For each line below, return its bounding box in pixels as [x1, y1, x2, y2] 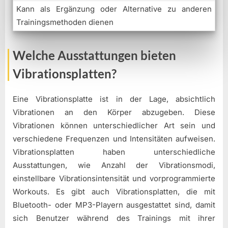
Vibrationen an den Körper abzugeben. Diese [13, 107, 215, 117]
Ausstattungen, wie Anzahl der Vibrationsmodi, [13, 160, 215, 170]
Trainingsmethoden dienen [16, 17, 113, 27]
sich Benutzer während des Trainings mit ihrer [13, 213, 215, 223]
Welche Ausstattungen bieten [13, 47, 176, 63]
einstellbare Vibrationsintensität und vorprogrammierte [13, 173, 215, 183]
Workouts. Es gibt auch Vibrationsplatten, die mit [13, 186, 215, 196]
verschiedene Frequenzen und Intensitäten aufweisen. [13, 133, 215, 144]
